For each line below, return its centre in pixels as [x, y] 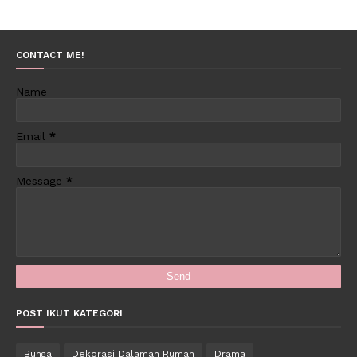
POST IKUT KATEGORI [69, 313]
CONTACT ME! [50, 55]
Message [41, 181]
